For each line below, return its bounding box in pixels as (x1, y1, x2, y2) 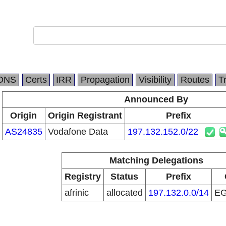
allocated (106, 188, 143, 198)
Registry (64, 172, 101, 182)
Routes (181, 75, 209, 85)
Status (110, 172, 138, 182)
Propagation (81, 75, 130, 85)
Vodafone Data (47, 127, 108, 137)
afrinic (64, 188, 89, 198)
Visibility (139, 75, 172, 85)
